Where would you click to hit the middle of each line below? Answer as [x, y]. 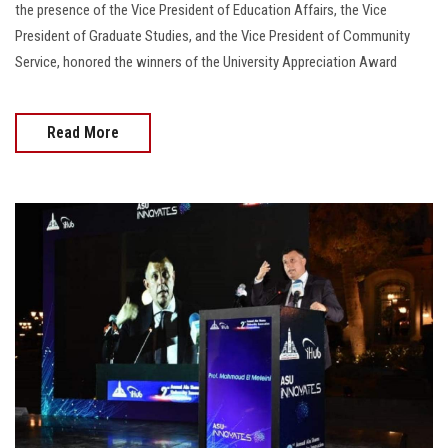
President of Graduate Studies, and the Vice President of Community [212, 36]
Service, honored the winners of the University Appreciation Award [206, 62]
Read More [83, 133]
